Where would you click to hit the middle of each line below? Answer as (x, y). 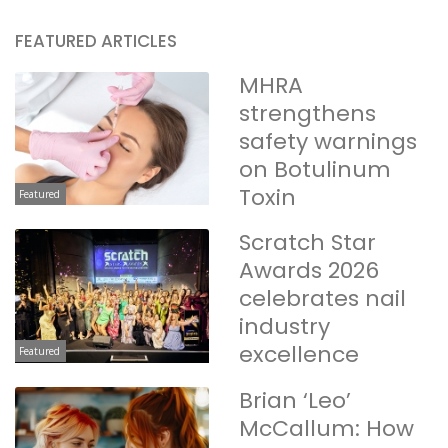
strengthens (307, 113)
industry (284, 327)
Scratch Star (307, 243)
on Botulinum (315, 169)
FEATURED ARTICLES (96, 40)
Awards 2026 (309, 271)
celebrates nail (322, 299)
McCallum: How (326, 428)
